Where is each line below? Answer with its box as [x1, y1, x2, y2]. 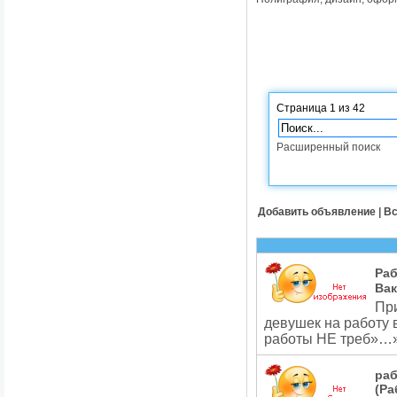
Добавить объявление [258, 206, 376, 218]
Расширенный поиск [276, 141, 380, 153]
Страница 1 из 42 [276, 102, 365, 114]
